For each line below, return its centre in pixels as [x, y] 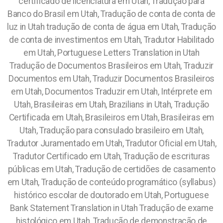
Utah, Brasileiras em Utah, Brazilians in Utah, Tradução [111, 105]
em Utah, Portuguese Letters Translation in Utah [111, 53]
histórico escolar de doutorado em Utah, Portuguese [111, 195]
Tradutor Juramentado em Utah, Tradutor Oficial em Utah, [111, 143]
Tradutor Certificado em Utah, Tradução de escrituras [111, 156]
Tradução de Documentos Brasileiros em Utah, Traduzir [111, 66]
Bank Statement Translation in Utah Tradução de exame [111, 208]
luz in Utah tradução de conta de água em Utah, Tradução [111, 27]
